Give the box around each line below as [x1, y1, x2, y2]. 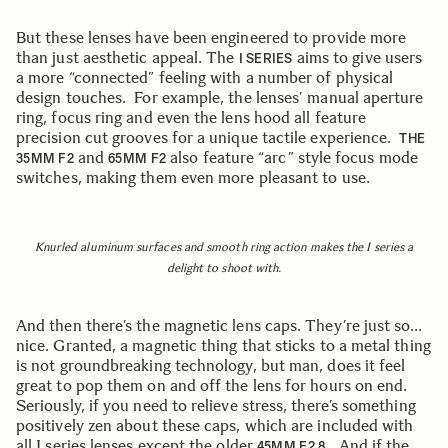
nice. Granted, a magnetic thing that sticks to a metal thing [16, 336, 431, 355]
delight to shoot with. [166, 261, 282, 275]
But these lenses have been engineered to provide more [16, 28, 407, 47]
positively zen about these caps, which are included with [16, 416, 414, 435]
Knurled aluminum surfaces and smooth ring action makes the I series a [34, 240, 414, 254]
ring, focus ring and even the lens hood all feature [16, 108, 367, 127]
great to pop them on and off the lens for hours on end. [16, 376, 408, 395]
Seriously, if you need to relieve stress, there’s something [16, 396, 416, 415]
